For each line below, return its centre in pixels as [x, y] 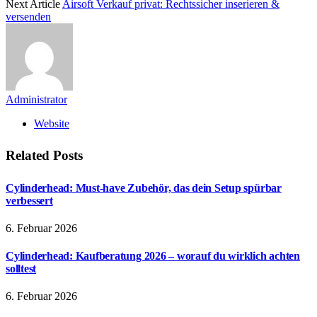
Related [29, 156]
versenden [28, 17]
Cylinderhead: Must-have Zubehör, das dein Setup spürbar [144, 188]
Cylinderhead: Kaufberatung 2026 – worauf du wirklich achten [153, 256]
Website [52, 123]
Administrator [36, 99]
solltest [21, 269]
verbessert [29, 200]
